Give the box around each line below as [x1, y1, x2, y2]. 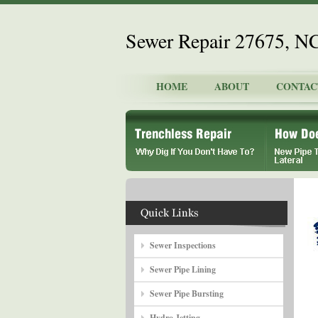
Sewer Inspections [150, 239, 216, 251]
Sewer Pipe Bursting [150, 287, 224, 300]
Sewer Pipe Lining [150, 263, 216, 275]
